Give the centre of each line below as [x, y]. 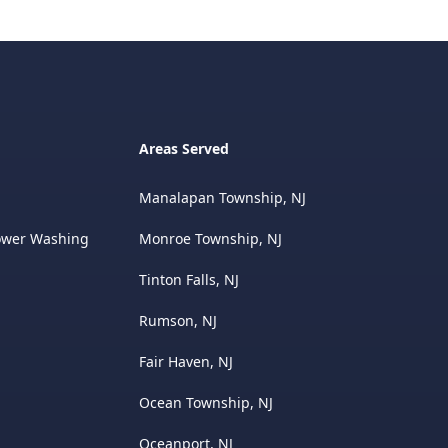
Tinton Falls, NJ [188, 279]
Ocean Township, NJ [205, 402]
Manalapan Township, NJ [222, 197]
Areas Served [183, 148]
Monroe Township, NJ [210, 238]
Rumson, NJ [177, 320]
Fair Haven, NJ [185, 361]
